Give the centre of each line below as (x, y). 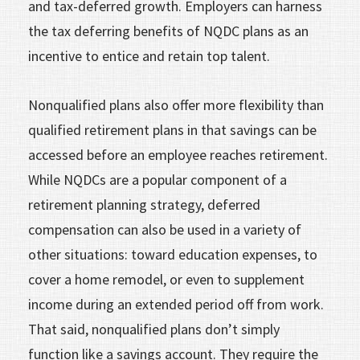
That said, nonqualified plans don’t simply (154, 329)
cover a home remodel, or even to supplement (166, 279)
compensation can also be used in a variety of (165, 229)
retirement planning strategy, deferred (144, 204)
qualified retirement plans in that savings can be (172, 129)
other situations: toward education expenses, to (173, 254)
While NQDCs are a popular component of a (157, 179)
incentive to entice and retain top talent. (149, 55)
